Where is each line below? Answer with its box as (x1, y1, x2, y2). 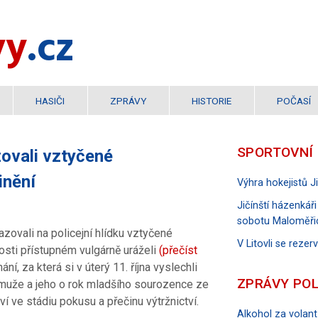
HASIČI (35, 95, 65, 107)
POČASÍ (277, 95, 311, 107)
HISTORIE (192, 95, 232, 107)
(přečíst (159, 243, 197, 258)
